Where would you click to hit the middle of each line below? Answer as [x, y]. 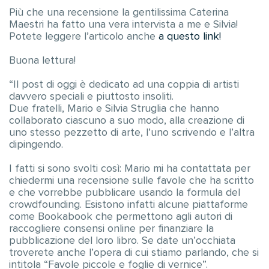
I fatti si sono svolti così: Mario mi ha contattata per [130, 169]
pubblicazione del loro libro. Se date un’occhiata [122, 241]
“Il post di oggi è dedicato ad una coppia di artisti [124, 85]
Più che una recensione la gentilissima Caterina [119, 13]
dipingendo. [36, 145]
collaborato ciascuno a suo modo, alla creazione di [127, 121]
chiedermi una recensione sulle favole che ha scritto [131, 181]
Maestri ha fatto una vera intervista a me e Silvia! [123, 25]
